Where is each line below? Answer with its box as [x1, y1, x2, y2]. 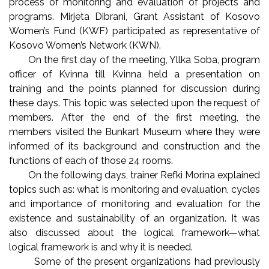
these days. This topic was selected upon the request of [9, 97, 260, 109]
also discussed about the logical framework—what [9, 226, 260, 238]
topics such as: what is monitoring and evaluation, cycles [9, 183, 260, 195]
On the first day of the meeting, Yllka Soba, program [9, 53, 260, 65]
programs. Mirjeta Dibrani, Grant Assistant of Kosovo [9, 10, 260, 22]
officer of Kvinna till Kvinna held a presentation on [9, 68, 260, 80]
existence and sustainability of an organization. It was [9, 212, 260, 224]
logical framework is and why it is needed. [9, 241, 195, 253]
